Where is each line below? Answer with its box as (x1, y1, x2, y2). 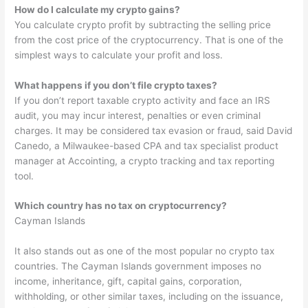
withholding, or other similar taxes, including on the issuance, (14, 291, 284, 302)
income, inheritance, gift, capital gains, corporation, (14, 276, 243, 287)
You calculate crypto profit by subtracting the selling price (14, 19, 272, 30)
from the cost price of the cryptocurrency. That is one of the (14, 34, 284, 45)
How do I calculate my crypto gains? (14, 3, 181, 15)
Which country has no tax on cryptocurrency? (14, 200, 228, 212)
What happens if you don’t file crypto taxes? (14, 79, 218, 91)
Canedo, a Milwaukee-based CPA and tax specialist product (14, 140, 279, 151)
